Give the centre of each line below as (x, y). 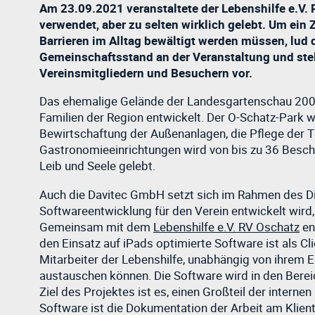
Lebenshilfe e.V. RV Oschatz (226, 226)
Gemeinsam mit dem (96, 226)
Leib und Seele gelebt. (97, 166)
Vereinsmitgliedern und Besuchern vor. (146, 73)
